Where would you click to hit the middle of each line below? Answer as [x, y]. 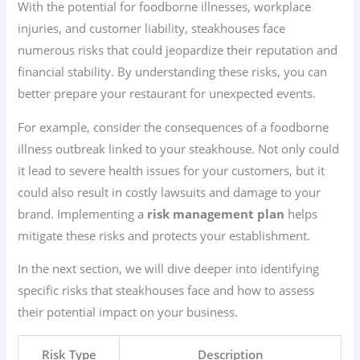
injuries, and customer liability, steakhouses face [152, 29]
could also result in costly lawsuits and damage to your [170, 192]
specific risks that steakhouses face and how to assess [166, 290]
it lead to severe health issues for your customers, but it [172, 170]
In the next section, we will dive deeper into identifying [169, 269]
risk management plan [216, 213]
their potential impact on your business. [128, 312]
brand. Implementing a [83, 213]
